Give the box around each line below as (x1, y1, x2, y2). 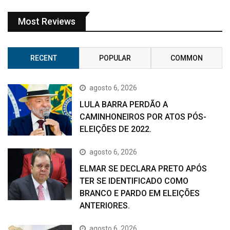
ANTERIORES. (80, 201, 130, 211)
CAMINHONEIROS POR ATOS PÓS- (80, 112, 207, 122)
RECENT (30, 54, 57, 63)
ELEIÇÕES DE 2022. (80, 124, 152, 135)
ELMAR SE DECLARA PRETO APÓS (80, 164, 207, 174)
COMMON (170, 54, 203, 63)
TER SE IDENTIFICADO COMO (80, 176, 189, 186)
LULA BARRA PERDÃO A (80, 100, 168, 110)
